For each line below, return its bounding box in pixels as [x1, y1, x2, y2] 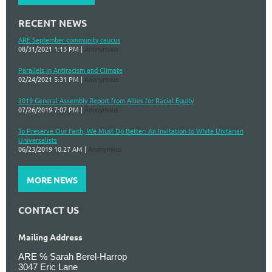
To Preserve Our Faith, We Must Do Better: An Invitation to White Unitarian [18, 125, 243, 135]
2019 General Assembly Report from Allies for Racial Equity [18, 95, 194, 105]
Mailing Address [18, 231, 83, 243]
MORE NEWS [27, 174, 78, 185]
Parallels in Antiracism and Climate [18, 64, 123, 75]
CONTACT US [18, 203, 79, 216]
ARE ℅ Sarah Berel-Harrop [18, 251, 127, 262]
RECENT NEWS [18, 16, 87, 29]
